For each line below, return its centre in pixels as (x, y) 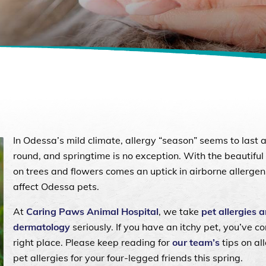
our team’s (196, 242)
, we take (180, 211)
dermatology (42, 227)
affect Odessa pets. (56, 186)
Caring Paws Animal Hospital (92, 211)
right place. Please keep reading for (93, 242)
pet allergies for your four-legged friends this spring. (128, 257)
